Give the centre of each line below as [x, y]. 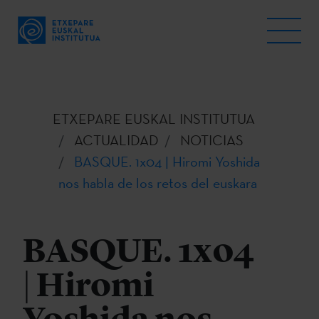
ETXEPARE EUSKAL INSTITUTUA [154, 119]
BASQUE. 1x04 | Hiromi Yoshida [167, 162]
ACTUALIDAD [116, 140]
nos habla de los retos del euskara [158, 183]
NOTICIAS [212, 140]
